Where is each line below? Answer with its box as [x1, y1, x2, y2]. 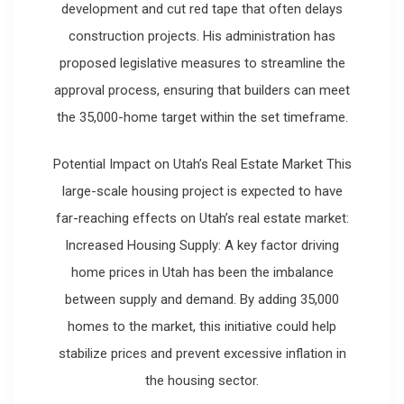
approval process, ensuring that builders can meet [54, 81, 350, 98]
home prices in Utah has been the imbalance [70, 264, 334, 281]
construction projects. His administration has [69, 27, 335, 44]
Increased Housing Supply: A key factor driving [65, 237, 339, 254]
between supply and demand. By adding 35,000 [65, 291, 339, 308]
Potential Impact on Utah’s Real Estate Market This [52, 156, 352, 173]
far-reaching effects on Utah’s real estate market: [55, 210, 349, 227]
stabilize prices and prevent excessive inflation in [58, 345, 346, 363]
